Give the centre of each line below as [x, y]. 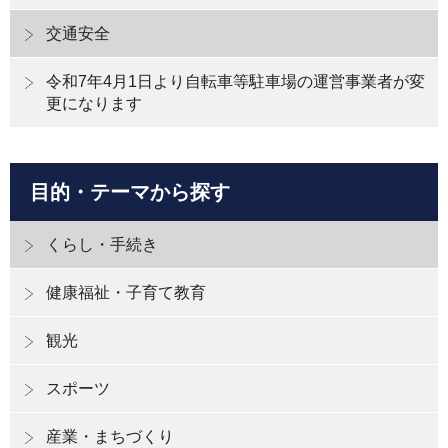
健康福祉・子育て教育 [126, 292]
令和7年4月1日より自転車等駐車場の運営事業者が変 [235, 81]
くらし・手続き [102, 244]
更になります [94, 103]
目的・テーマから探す [130, 191]
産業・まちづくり [110, 436]
